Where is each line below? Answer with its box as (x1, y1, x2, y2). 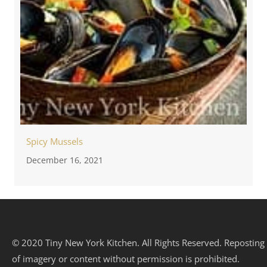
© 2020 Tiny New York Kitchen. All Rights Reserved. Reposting (12, 237, 265, 249)
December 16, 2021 (26, 154, 103, 166)
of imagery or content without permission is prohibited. (12, 253, 240, 265)
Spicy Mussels (26, 135, 83, 147)
